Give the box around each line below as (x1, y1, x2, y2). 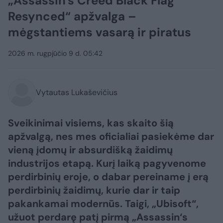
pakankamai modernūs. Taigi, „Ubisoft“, (8, 197, 199, 211)
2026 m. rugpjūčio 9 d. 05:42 (8, 49, 103, 58)
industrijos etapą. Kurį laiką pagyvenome (8, 157, 206, 170)
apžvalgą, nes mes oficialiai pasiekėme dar (8, 130, 214, 143)
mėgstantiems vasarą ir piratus (8, 24, 191, 40)
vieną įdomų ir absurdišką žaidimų (8, 143, 173, 157)
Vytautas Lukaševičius (36, 87, 117, 98)
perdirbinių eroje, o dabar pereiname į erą (8, 170, 209, 184)
